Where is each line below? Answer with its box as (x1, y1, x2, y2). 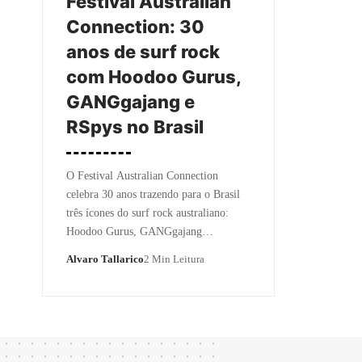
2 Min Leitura (144, 252, 204, 265)
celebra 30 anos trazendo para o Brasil (66, 187, 240, 200)
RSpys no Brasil (66, 116, 204, 137)
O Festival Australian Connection (66, 169, 218, 182)
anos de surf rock (66, 40, 220, 62)
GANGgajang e (66, 90, 195, 112)
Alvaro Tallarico (66, 252, 144, 265)
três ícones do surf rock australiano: (66, 206, 229, 219)
